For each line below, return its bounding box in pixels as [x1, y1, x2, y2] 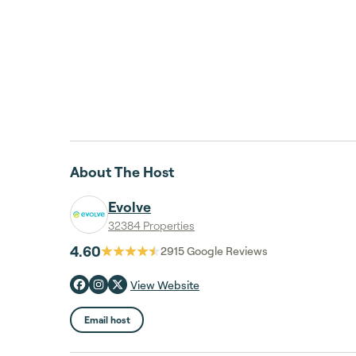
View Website [130, 278, 199, 292]
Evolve [108, 198, 152, 215]
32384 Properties [108, 219, 195, 232]
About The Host [70, 163, 174, 180]
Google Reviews [184, 244, 268, 257]
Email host [83, 313, 130, 326]
